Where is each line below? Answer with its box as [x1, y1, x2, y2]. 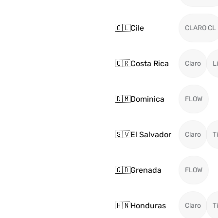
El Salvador [130, 129, 171, 139]
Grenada [130, 165, 162, 175]
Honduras [130, 200, 166, 210]
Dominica [130, 94, 164, 104]
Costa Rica [130, 58, 169, 68]
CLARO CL [185, 24, 216, 32]
